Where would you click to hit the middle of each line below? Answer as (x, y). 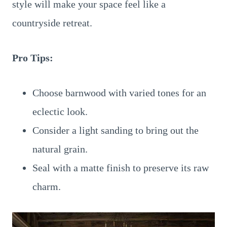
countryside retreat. (52, 23)
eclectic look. (60, 111)
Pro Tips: (33, 58)
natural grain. (60, 149)
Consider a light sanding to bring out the (116, 130)
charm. (47, 186)
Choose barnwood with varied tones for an (119, 93)
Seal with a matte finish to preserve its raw (121, 168)
